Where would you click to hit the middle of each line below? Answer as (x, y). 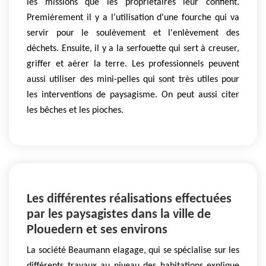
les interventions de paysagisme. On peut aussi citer (133, 95)
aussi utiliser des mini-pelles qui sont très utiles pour (133, 80)
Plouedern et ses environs (97, 230)
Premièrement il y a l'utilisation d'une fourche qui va (133, 18)
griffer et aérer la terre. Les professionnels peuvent (133, 64)
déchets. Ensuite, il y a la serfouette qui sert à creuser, (133, 49)
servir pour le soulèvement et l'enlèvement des (133, 33)
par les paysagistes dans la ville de (119, 215)
